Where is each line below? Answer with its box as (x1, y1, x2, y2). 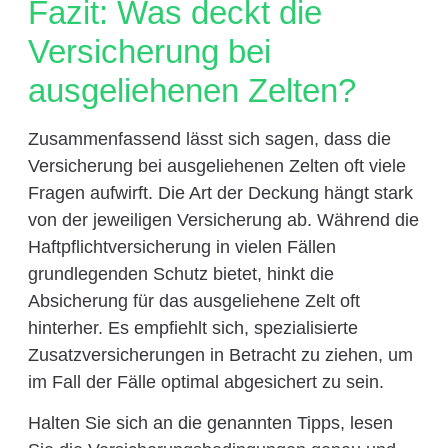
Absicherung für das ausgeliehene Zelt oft (27, 290, 360, 311)
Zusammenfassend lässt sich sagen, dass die (27, 128, 391, 149)
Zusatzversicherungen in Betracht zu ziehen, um (27, 344, 413, 365)
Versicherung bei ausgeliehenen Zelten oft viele (27, 155, 406, 176)
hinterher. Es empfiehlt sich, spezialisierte (27, 317, 358, 338)
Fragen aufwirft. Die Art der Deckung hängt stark (27, 182, 413, 203)
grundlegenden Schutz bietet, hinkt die (27, 263, 334, 284)
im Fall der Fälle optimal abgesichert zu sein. (27, 371, 384, 392)
